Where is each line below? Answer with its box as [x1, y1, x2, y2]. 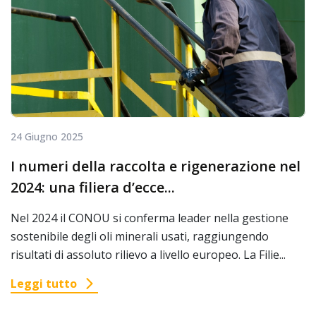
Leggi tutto [11, 276, 77, 292]
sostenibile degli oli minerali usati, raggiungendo [11, 229, 269, 245]
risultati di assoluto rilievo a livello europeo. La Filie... [11, 247, 286, 263]
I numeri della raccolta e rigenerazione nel [11, 157, 300, 176]
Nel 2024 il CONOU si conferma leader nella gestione [11, 210, 288, 226]
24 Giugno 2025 [11, 130, 83, 144]
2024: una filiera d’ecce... [11, 178, 175, 197]
